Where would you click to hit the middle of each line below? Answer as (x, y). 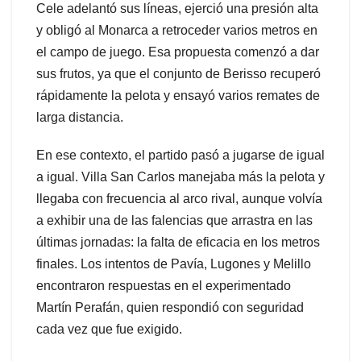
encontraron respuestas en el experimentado (164, 286)
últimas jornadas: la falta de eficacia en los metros (178, 243)
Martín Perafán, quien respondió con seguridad (170, 308)
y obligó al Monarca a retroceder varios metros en (177, 31)
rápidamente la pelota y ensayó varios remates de (178, 96)
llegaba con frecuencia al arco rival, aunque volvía (179, 199)
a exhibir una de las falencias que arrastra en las (174, 221)
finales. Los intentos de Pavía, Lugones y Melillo (174, 264)
